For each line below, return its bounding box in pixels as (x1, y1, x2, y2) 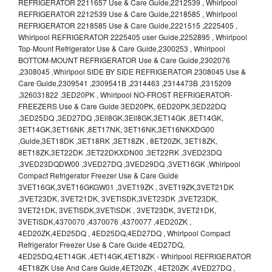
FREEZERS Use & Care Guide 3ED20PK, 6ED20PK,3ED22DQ (18, 101, 226, 112)
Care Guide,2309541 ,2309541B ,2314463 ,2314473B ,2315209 (18, 78, 231, 89)
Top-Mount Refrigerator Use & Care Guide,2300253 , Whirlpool (18, 43, 225, 54)
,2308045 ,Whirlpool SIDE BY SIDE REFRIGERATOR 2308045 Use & (18, 66, 246, 77)
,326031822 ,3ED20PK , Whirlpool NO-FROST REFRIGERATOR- (18, 89, 233, 100)
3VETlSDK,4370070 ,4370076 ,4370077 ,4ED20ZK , (18, 216, 191, 227)
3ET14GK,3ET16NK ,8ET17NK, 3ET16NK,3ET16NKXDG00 (18, 124, 214, 135)
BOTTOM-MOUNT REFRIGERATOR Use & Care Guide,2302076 (18, 55, 230, 66)
